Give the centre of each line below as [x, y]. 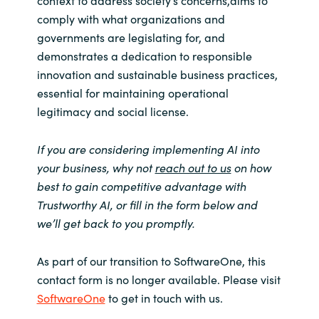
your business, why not [96, 167]
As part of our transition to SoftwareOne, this [151, 260]
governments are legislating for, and [131, 37]
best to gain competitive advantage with [141, 185]
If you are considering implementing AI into [148, 148]
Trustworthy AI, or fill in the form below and [147, 204]
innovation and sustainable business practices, [157, 74]
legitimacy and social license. [113, 111]
